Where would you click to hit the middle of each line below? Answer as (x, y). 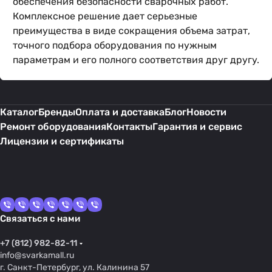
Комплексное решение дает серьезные (105, 16)
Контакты (129, 127)
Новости (206, 112)
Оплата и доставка (120, 112)
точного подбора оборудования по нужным (115, 45)
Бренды (57, 112)
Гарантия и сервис (197, 127)
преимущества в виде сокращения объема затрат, (131, 31)
